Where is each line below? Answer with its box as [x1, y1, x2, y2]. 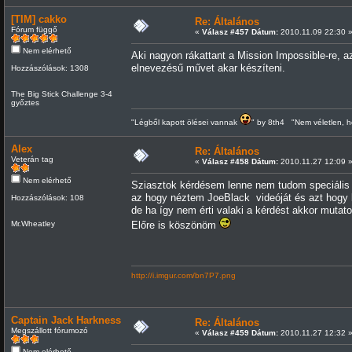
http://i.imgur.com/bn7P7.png [130, 270, 236, 280]
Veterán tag [10, 154, 53, 163]
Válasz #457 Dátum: [201, 27, 278, 36]
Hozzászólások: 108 [10, 192, 84, 202]
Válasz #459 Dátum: [201, 328, 278, 337]
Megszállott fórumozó [10, 325, 88, 335]
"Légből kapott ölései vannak [130, 117, 240, 126]
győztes [10, 97, 39, 107]
